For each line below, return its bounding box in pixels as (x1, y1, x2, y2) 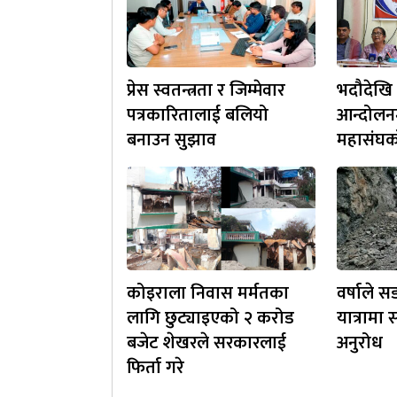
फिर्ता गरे (127, 352, 184, 383)
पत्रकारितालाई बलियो (127, 99, 269, 130)
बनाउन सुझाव (127, 124, 216, 155)
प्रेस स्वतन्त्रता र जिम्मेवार (127, 74, 285, 105)
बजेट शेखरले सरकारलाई (127, 327, 286, 358)
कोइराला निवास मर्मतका (127, 277, 289, 308)
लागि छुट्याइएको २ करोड (127, 302, 294, 333)
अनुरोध (336, 327, 383, 358)
